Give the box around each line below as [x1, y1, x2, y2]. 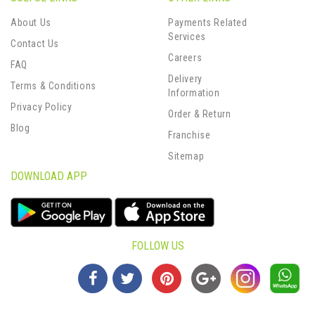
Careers [168, 51, 202, 63]
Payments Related [168, 16, 247, 28]
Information [168, 86, 220, 98]
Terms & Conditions [11, 79, 96, 91]
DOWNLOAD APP [11, 169, 87, 183]
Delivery [168, 72, 202, 84]
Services [168, 30, 206, 42]
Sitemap [168, 150, 205, 162]
